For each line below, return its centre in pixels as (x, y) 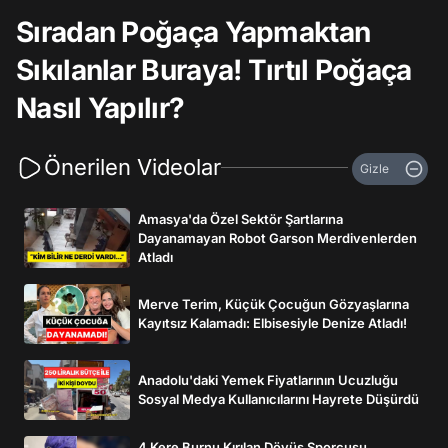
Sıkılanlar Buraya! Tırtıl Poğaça (214, 70)
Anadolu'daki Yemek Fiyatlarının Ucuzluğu (268, 380)
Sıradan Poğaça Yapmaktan (193, 32)
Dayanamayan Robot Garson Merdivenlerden (277, 237)
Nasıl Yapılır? (100, 108)
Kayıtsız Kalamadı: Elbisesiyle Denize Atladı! (272, 323)
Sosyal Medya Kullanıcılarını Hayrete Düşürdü (278, 399)
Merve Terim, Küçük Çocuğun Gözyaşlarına (273, 304)
